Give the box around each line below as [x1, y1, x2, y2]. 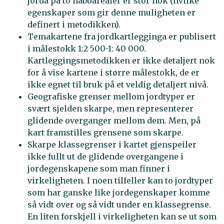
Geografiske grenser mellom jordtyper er [27, 91, 195, 102]
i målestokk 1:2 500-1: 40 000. [27, 43, 146, 54]
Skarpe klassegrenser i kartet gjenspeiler [27, 139, 196, 150]
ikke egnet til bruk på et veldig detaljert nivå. [27, 79, 208, 90]
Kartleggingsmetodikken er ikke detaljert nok [27, 55, 215, 66]
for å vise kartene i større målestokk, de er [27, 67, 199, 78]
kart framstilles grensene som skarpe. [27, 127, 183, 138]
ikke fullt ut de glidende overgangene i [27, 151, 183, 162]
